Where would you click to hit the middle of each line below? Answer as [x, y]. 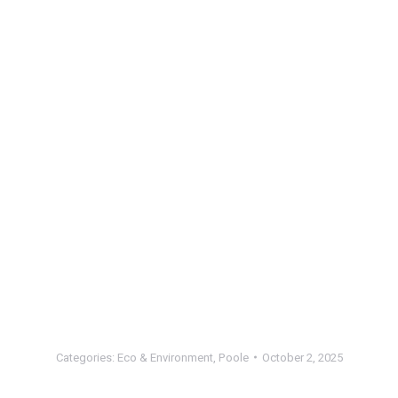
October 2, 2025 [302, 357]
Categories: [86, 357]
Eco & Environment [165, 357]
